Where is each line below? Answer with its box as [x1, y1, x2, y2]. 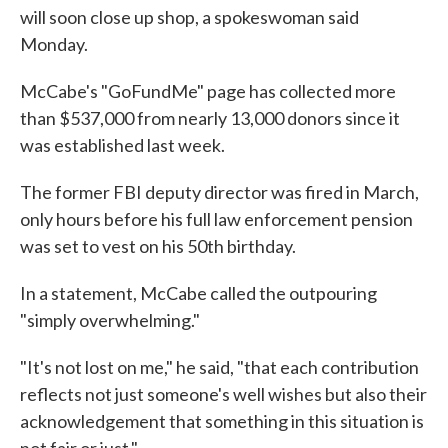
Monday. [20, 33, 88, 55]
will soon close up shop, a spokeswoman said [20, 6, 359, 28]
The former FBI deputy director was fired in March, [20, 181, 419, 203]
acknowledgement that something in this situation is [20, 410, 424, 432]
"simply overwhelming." [20, 309, 200, 331]
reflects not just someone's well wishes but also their [20, 383, 427, 405]
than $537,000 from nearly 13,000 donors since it [20, 107, 400, 129]
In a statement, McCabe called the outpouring [20, 282, 377, 304]
